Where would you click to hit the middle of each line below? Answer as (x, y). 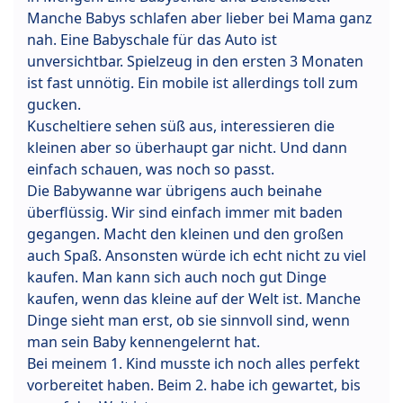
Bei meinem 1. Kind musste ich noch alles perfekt (193, 363)
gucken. (54, 104)
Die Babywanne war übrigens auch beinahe (175, 190)
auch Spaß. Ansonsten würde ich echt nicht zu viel (197, 255)
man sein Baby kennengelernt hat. (143, 341)
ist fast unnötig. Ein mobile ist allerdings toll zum (193, 82)
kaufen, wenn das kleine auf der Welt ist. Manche (194, 298)
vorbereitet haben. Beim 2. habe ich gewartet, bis (194, 385)
